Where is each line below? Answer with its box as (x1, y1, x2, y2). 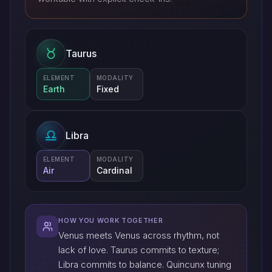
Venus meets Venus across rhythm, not (58, 229, 220, 242)
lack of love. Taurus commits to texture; (58, 244, 220, 256)
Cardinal (96, 165, 132, 175)
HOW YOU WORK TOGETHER (58, 216, 163, 225)
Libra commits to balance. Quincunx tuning (58, 259, 232, 271)
